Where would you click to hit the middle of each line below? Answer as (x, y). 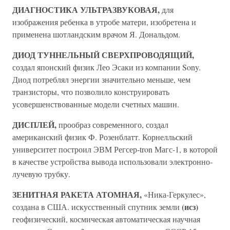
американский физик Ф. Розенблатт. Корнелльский (102, 137)
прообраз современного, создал (112, 124)
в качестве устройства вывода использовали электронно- (112, 161)
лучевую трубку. (41, 174)
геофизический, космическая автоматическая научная (106, 219)
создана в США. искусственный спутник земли (97, 207)
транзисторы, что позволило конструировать (91, 92)
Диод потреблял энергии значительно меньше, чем (101, 79)
